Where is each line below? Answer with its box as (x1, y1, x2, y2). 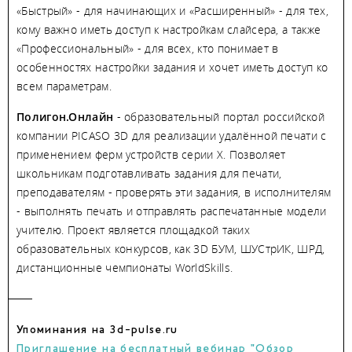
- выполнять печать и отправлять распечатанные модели (16, 203, 327, 219)
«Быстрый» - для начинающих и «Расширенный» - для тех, (16, 3, 328, 19)
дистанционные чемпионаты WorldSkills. (16, 260, 233, 276)
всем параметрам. (16, 79, 112, 94)
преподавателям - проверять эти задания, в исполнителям (16, 185, 332, 200)
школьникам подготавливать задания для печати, (16, 166, 282, 181)
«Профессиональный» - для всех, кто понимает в (16, 41, 279, 57)
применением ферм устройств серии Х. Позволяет (16, 147, 286, 163)
